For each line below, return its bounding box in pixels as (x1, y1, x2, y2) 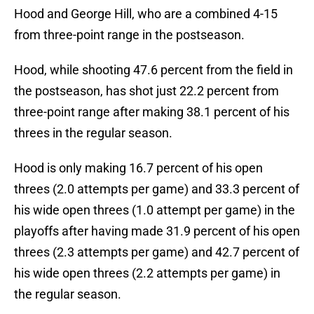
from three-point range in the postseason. (14, 27, 245, 43)
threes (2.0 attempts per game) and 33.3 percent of (14, 182, 299, 197)
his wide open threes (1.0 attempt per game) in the (14, 203, 295, 218)
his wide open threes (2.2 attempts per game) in (14, 266, 280, 281)
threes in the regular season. (14, 125, 172, 141)
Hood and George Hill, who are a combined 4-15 (14, 6, 278, 22)
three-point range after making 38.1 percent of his (14, 104, 289, 120)
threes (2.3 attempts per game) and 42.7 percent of (14, 245, 299, 260)
